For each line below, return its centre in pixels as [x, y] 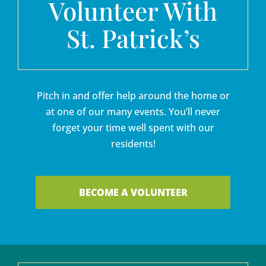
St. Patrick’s [133, 38]
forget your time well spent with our [133, 127]
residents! [133, 143]
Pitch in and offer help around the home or [133, 95]
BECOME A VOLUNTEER [133, 192]
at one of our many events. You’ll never [133, 111]
